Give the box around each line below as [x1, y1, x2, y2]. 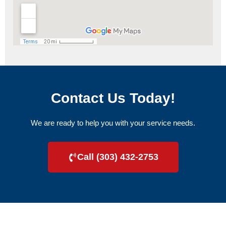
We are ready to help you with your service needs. [31, 118, 195, 127]
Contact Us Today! [51, 90, 175, 106]
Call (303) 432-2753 [77, 152, 158, 162]
